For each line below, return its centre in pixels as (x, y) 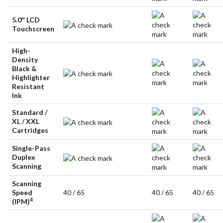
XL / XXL (26, 121)
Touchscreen (33, 29)
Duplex (24, 157)
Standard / (30, 112)
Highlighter (31, 78)
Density (25, 60)
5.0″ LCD (26, 20)
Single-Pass (31, 148)
